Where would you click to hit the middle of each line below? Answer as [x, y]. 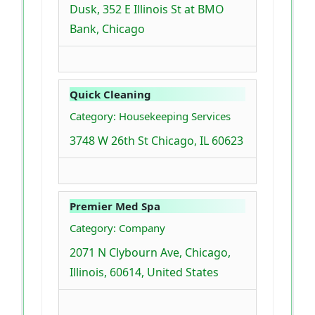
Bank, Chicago [107, 29]
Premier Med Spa [115, 206]
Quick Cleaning [110, 95]
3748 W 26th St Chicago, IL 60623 [156, 141]
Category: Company [117, 228]
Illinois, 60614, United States [144, 272]
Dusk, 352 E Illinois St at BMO [147, 9]
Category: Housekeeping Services [150, 116]
